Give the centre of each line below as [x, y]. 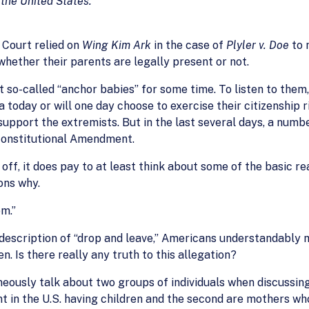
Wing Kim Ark [117, 45]
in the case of [189, 45]
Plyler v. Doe [258, 45]
